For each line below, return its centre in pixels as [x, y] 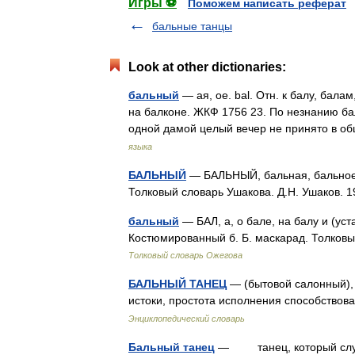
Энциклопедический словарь [187, 319]
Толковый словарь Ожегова [185, 255]
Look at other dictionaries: [207, 67]
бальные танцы [192, 26]
